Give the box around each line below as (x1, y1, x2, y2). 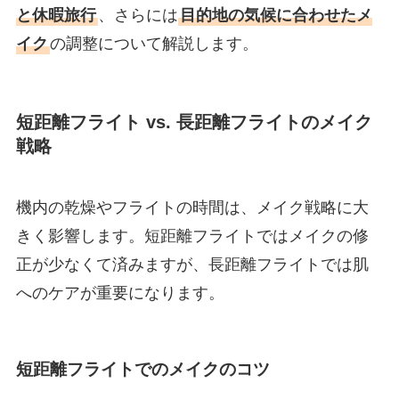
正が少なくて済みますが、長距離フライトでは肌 (15, 256, 369, 274)
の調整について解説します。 (49, 34, 258, 53)
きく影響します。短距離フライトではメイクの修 (15, 227, 369, 246)
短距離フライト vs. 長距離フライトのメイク (15, 111, 372, 132)
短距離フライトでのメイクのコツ (15, 359, 270, 379)
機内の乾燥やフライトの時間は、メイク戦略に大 (15, 199, 369, 217)
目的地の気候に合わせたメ (179, 5, 372, 24)
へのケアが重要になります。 (15, 284, 224, 303)
